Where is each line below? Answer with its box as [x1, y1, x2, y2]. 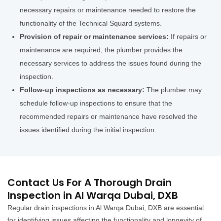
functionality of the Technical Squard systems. [20, 19, 162, 28]
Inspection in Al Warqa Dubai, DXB [7, 188, 178, 203]
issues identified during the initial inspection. [20, 126, 156, 134]
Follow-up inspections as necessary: [20, 86, 145, 94]
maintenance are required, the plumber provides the [20, 46, 183, 54]
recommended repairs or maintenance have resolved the [20, 112, 197, 121]
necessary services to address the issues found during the [20, 59, 201, 68]
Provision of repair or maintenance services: [20, 33, 171, 41]
